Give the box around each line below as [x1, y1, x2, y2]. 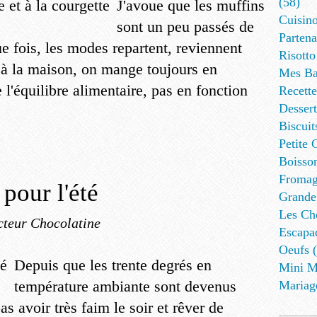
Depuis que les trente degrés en [14, 256, 212, 274]
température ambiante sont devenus [14, 277, 236, 295]
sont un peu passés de [117, 18, 254, 35]
